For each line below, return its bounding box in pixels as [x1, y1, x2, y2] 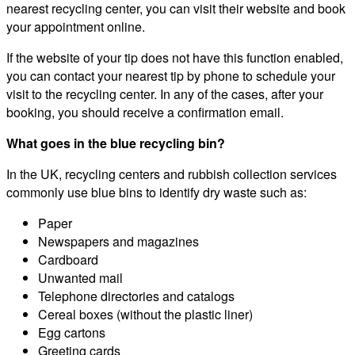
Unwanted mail [38, 269, 123, 288]
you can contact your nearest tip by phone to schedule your [6, 67, 335, 86]
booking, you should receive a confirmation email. [6, 103, 284, 122]
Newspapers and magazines [38, 232, 199, 251]
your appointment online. [6, 17, 145, 36]
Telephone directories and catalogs [38, 287, 235, 306]
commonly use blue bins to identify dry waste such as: [6, 183, 307, 202]
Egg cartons [38, 323, 105, 342]
